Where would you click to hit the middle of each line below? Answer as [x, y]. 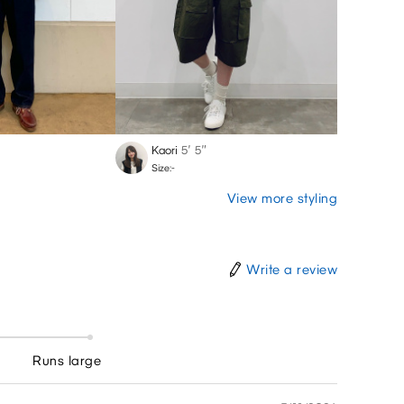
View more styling [282, 198]
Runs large [67, 360]
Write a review [292, 270]
